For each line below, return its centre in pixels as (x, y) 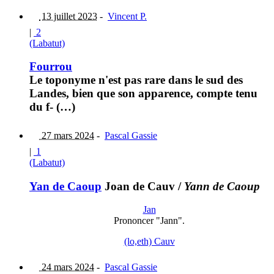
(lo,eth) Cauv (149, 242)
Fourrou (51, 67)
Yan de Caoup (65, 186)
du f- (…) (52, 107)
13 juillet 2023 (68, 16)
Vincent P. (127, 16)
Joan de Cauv (138, 186)
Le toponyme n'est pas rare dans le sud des (136, 80)
